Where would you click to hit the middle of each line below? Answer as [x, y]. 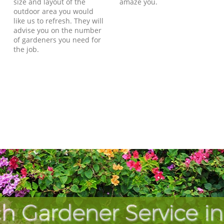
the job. [26, 49]
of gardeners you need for [57, 39]
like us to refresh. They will [59, 20]
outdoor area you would [54, 11]
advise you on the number [58, 30]
